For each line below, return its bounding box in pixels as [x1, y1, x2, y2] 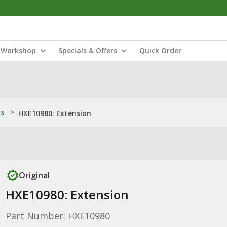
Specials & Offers [58, 46, 117, 55]
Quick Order [139, 46, 181, 55]
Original [18, 170, 50, 181]
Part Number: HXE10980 [5, 210, 110, 222]
